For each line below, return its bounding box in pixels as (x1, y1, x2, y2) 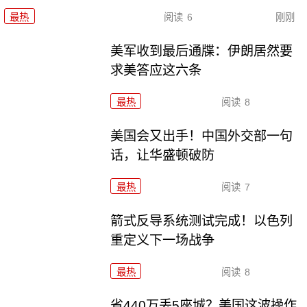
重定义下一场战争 (110, 232, 215, 247)
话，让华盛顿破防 (110, 147, 215, 162)
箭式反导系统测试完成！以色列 (110, 213, 293, 228)
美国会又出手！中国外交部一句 (110, 128, 293, 143)
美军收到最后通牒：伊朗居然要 (110, 43, 293, 58)
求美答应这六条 (110, 62, 202, 77)
